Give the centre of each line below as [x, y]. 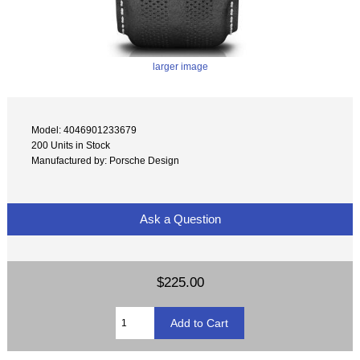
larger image [180, 66]
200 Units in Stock [71, 145]
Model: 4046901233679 [84, 130]
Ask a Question [180, 219]
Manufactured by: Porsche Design [106, 161]
